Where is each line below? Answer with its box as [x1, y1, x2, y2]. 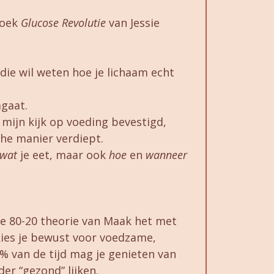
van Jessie [105, 15, 160, 31]
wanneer [145, 147, 187, 163]
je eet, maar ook [17, 147, 109, 163]
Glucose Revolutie [20, 15, 106, 31]
